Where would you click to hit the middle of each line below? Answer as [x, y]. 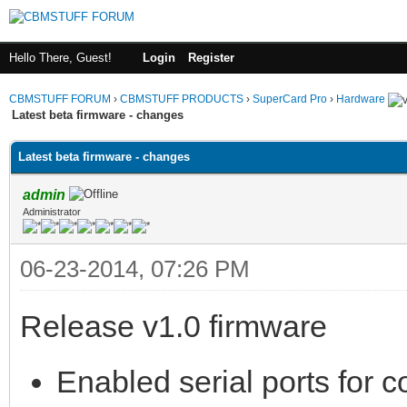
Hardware [361, 99]
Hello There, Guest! [62, 58]
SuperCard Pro [290, 99]
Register [211, 58]
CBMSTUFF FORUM [60, 99]
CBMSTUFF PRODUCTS [182, 99]
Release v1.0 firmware [174, 326]
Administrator [52, 211]
